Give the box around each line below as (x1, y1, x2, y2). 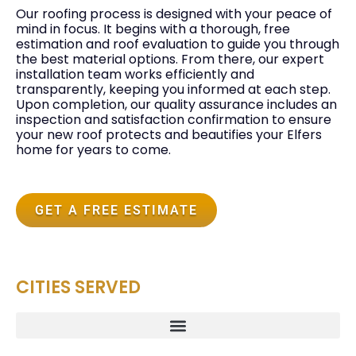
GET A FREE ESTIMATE (35, 203, 198, 219)
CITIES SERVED (16, 275, 141, 300)
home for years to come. (16, 141, 171, 160)
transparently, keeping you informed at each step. (16, 80, 331, 99)
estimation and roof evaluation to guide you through (16, 35, 339, 54)
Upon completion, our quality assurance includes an (16, 95, 337, 114)
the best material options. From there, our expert (16, 50, 324, 69)
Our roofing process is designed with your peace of (16, 5, 332, 24)
